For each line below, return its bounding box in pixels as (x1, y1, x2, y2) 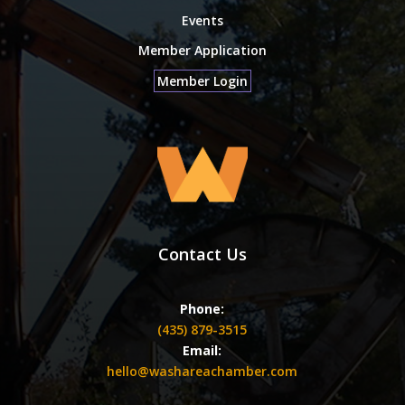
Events (181, 12, 223, 30)
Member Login (156, 72, 248, 90)
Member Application (137, 42, 267, 60)
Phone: (180, 300, 225, 318)
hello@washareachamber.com (107, 363, 298, 381)
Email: (183, 342, 222, 360)
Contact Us (157, 243, 247, 266)
